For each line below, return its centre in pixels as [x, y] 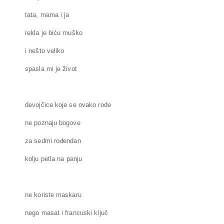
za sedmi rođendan [53, 141]
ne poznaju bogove [53, 123]
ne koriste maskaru [53, 195]
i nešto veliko [45, 51]
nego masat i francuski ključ [66, 213]
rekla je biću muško [54, 33]
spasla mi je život [51, 69]
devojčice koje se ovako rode [68, 105]
